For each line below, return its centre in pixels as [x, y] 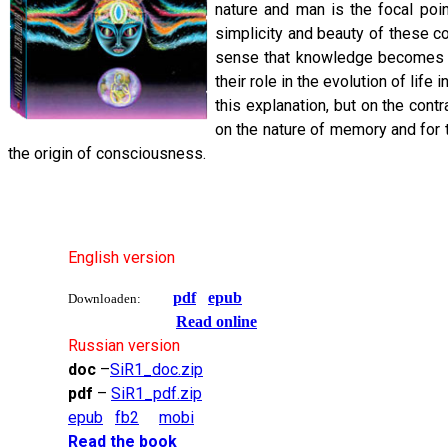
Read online [216, 322]
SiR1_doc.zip [156, 370]
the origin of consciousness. [107, 154]
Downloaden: [104, 299]
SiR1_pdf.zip [156, 394]
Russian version [124, 346]
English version [121, 258]
